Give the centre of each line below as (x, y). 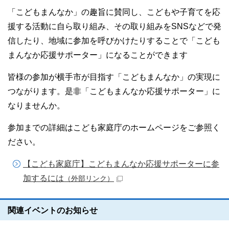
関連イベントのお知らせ (53, 210)
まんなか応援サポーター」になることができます (98, 55)
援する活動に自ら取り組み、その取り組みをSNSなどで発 (114, 26)
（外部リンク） (89, 178)
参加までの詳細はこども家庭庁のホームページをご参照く (114, 127)
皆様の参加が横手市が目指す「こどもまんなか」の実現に (114, 77)
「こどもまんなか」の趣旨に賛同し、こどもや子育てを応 (114, 12)
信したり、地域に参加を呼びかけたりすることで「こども (114, 40)
